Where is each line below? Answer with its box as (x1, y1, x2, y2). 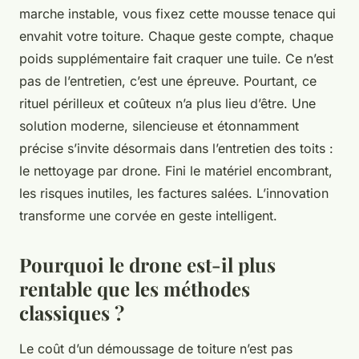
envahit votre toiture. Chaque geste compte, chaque (19, 27, 333, 44)
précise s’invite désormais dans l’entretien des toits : (19, 139, 333, 156)
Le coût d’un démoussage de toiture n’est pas (19, 340, 292, 357)
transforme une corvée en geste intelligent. (19, 207, 277, 224)
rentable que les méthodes (19, 275, 250, 301)
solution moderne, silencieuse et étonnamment (19, 117, 299, 134)
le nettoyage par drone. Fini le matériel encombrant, (19, 162, 333, 179)
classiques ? (19, 299, 124, 325)
